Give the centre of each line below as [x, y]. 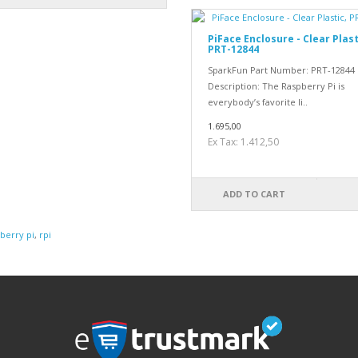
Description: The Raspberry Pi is [276, 86]
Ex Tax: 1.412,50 [243, 142]
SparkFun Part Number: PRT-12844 [281, 70]
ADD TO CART [255, 194]
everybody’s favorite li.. [257, 102]
